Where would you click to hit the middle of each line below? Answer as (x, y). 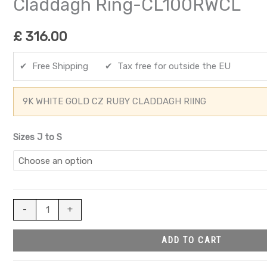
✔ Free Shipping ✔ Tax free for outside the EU (125, 66)
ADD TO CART (191, 240)
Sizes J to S (38, 137)
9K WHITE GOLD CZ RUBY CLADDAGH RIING (114, 101)
